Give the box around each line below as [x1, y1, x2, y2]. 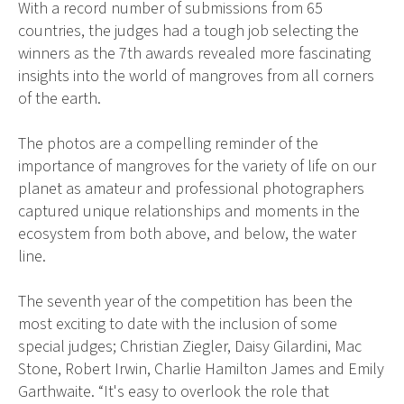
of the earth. [18, 87, 101, 111]
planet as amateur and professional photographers [18, 178, 364, 201]
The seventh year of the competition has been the [18, 290, 353, 314]
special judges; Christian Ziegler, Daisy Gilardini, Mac [18, 335, 362, 359]
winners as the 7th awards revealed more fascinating [18, 42, 371, 66]
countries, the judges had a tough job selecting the [18, 20, 359, 43]
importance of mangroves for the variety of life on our [18, 155, 376, 179]
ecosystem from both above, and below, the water [18, 223, 356, 246]
